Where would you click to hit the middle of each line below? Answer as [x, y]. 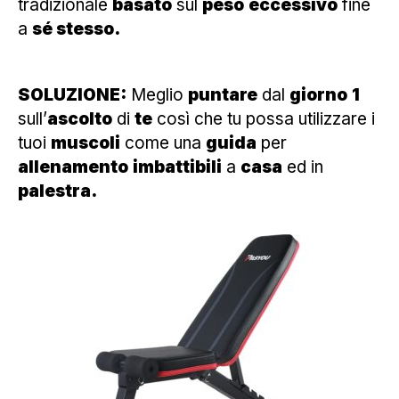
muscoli [85, 142]
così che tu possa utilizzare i [264, 118]
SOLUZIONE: [72, 94]
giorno [318, 94]
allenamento [73, 167]
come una [163, 142]
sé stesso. [76, 28]
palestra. [57, 191]
